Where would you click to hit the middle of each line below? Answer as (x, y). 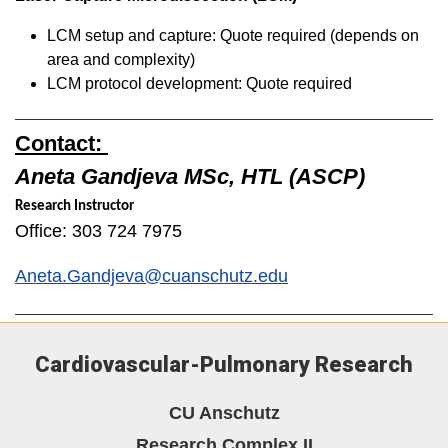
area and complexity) (121, 59)
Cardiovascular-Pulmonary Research (224, 364)
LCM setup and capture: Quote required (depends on (233, 35)
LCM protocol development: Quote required (199, 83)
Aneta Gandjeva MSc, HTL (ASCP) (190, 176)
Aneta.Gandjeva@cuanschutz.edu (151, 275)
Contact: (61, 143)
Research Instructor (74, 206)
